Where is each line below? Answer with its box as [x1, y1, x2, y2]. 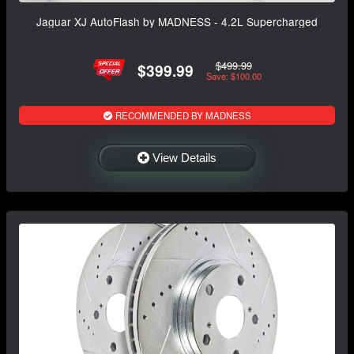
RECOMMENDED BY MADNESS [112, 109, 251, 122]
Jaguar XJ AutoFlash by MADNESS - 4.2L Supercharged [36, 13, 318, 30]
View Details [153, 151, 217, 165]
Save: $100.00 [205, 69, 262, 82]
